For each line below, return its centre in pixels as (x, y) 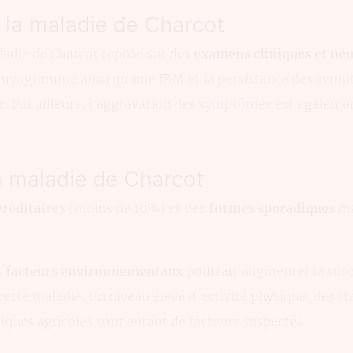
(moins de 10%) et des (137, 208)
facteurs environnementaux (95, 271)
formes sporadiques (272, 208)
